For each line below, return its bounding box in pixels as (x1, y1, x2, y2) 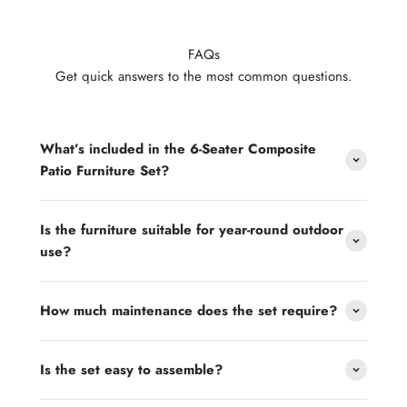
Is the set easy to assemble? (40, 360, 223, 380)
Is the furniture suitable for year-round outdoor (40, 220, 343, 240)
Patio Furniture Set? (40, 161, 169, 181)
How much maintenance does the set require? (40, 301, 337, 321)
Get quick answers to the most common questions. (55, 66, 352, 86)
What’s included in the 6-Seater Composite (40, 139, 316, 159)
